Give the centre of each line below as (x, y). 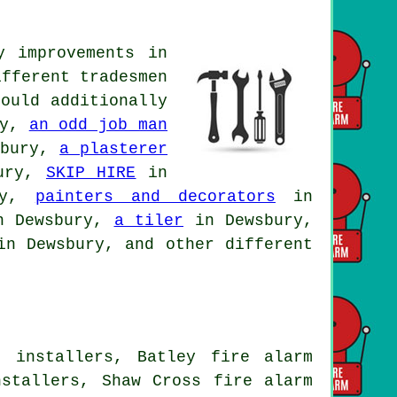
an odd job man (98, 125)
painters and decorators (155, 196)
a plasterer (114, 148)
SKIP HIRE (91, 172)
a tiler (148, 220)
